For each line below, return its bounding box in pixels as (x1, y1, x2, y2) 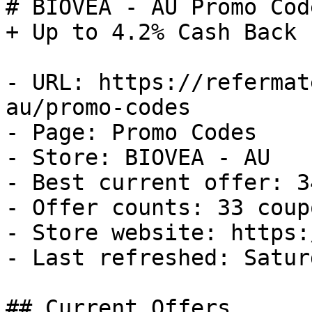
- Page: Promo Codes (6, 120, 257, 145)
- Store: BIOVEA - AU (6, 145, 270, 170)
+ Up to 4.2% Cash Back (6, 19, 297, 45)
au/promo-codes (6, 95, 191, 120)
